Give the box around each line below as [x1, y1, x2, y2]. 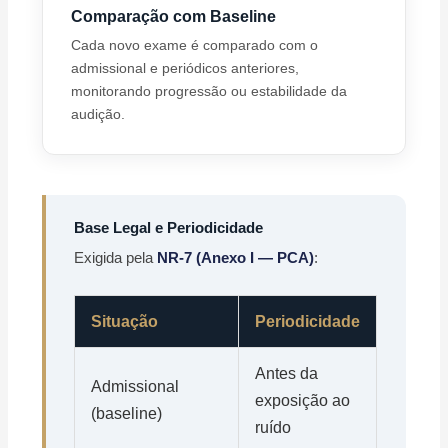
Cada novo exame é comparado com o [71, 37, 319, 54]
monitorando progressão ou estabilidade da [71, 83, 348, 100]
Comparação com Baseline [71, 7, 277, 26]
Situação [91, 313, 159, 331]
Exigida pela [74, 249, 158, 267]
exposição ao [255, 392, 351, 410]
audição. [71, 106, 126, 123]
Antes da [255, 365, 319, 383]
